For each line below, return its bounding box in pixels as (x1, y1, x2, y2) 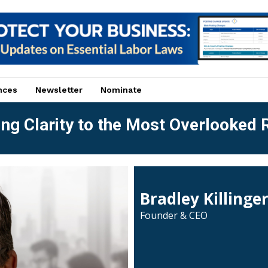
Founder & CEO (140, 208, 208, 222)
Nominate (100, 84, 142, 95)
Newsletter (35, 84, 83, 95)
